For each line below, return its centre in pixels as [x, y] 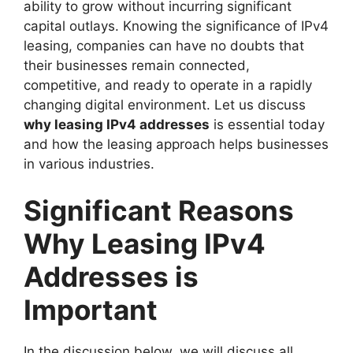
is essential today [267, 124]
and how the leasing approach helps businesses [176, 144]
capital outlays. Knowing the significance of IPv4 [176, 26]
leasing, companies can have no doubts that [164, 45]
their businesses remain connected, [137, 65]
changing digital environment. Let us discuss [165, 104]
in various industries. [89, 163]
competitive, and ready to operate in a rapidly [168, 85]
